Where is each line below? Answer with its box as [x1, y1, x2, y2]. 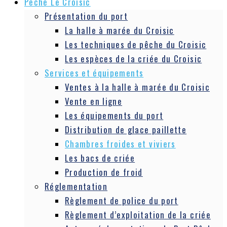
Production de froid [65, 166, 143, 178]
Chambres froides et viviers [65, 137, 176, 150]
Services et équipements [45, 66, 144, 79]
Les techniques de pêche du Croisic [65, 38, 207, 51]
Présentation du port [45, 10, 128, 22]
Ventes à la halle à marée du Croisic [65, 81, 210, 93]
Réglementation [45, 180, 108, 193]
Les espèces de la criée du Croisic [65, 52, 202, 65]
